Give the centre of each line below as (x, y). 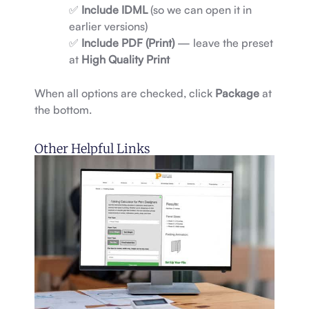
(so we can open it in (200, 9)
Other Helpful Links (92, 148)
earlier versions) (108, 26)
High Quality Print (126, 59)
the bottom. (63, 109)
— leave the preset (224, 42)
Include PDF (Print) (128, 42)
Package (237, 93)
